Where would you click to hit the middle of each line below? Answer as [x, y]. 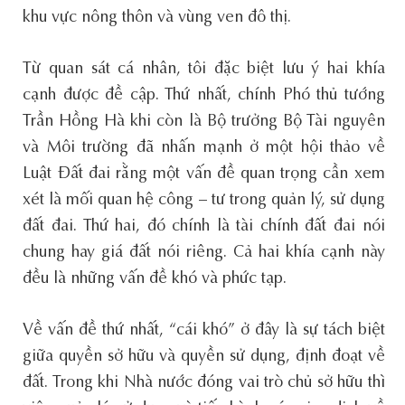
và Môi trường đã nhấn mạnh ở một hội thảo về [204, 148]
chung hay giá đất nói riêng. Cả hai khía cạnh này [204, 253]
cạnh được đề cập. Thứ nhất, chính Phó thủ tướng [204, 95]
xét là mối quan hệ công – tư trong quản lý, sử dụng [204, 200]
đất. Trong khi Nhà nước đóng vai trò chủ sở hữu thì [204, 383]
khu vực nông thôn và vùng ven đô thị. [157, 18]
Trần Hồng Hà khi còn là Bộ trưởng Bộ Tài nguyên [204, 122]
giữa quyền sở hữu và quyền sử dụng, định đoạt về [204, 357]
